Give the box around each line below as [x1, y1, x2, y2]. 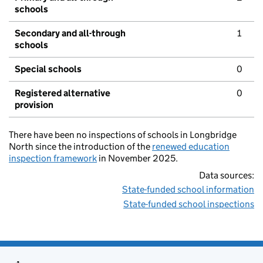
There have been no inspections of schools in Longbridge [9, 129, 237, 141]
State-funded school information [122, 184, 254, 195]
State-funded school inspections [123, 198, 254, 210]
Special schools [15, 63, 82, 75]
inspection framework [9, 153, 97, 164]
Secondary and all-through [15, 28, 126, 39]
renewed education [152, 141, 230, 153]
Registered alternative [15, 87, 110, 99]
